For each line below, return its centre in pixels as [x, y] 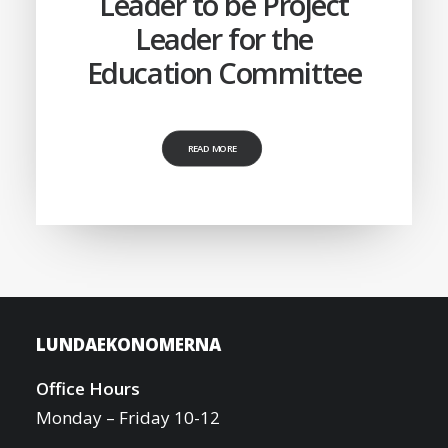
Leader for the [224, 38]
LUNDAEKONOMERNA [128, 344]
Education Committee [224, 72]
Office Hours [88, 388]
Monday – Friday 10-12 [132, 417]
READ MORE [211, 148]
